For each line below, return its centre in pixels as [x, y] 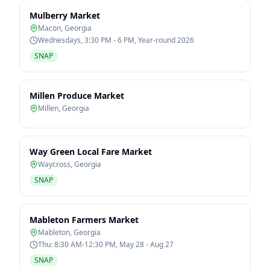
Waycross [54, 164]
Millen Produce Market [77, 96]
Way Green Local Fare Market [91, 152]
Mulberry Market [65, 15]
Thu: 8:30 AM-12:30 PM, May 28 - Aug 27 [106, 244]
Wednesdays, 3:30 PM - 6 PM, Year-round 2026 [116, 40]
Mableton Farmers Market [84, 220]
